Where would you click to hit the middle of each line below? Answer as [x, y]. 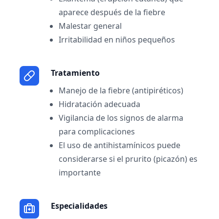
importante [80, 173]
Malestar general [90, 26]
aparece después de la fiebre [112, 12]
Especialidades [79, 206]
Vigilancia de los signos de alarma [121, 118]
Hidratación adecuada [99, 104]
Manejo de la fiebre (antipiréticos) [121, 90]
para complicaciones [97, 131]
